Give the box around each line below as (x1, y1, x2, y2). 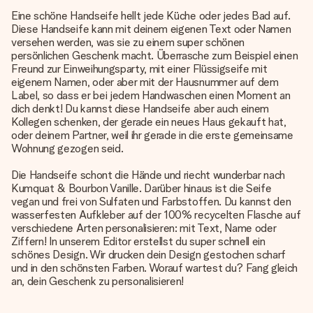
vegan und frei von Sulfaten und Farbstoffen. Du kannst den (11, 195, 291, 208)
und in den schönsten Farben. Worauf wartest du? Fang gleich (11, 261, 298, 275)
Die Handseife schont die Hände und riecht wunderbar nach (11, 168, 286, 182)
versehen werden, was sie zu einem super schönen (11, 36, 245, 49)
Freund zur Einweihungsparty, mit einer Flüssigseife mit (11, 62, 268, 75)
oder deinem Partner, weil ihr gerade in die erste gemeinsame (11, 129, 293, 142)
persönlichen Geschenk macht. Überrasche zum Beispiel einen (11, 49, 298, 62)
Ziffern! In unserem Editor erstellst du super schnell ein (11, 235, 265, 248)
